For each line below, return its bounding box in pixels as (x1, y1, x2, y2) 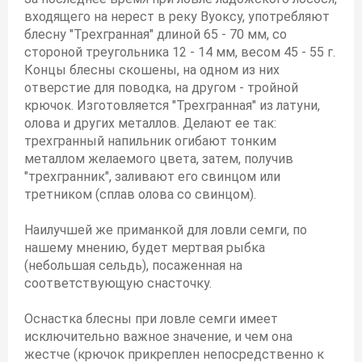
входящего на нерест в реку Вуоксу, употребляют (24, 9, 330, 24)
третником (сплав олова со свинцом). (24, 187, 256, 202)
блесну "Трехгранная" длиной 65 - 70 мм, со (24, 27, 287, 42)
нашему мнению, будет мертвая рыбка (24, 240, 265, 255)
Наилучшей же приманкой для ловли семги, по (24, 222, 307, 238)
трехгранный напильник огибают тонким (24, 133, 276, 149)
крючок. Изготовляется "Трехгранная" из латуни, (24, 98, 320, 113)
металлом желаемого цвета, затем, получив (24, 151, 293, 166)
